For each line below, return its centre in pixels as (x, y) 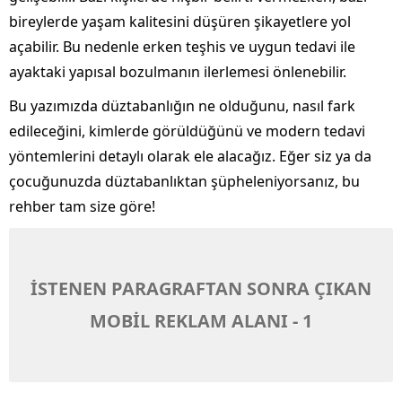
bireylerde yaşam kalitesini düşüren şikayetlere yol (180, 21)
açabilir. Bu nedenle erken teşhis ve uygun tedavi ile (182, 46)
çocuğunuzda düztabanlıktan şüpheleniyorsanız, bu (184, 181)
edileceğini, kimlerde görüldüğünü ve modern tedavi (187, 131)
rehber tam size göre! (82, 206)
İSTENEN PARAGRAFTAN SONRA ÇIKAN (201, 288)
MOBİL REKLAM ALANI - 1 (201, 320)
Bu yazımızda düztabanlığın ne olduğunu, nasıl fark (182, 105)
